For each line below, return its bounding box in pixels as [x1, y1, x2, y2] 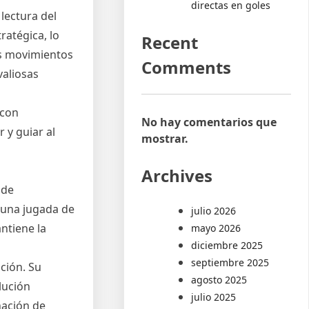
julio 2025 [191, 290, 237, 303]
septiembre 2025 [191, 255, 270, 269]
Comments [141, 55, 232, 79]
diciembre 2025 [191, 238, 263, 252]
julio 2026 [191, 203, 237, 217]
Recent [141, 30, 199, 54]
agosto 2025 [191, 272, 248, 286]
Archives [141, 163, 213, 187]
